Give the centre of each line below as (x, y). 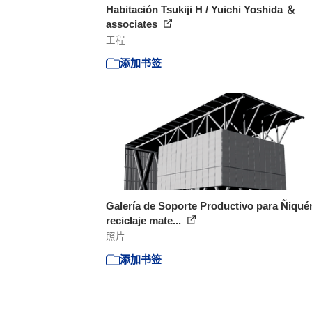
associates (133, 24)
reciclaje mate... (145, 220)
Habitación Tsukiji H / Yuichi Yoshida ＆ (201, 9)
